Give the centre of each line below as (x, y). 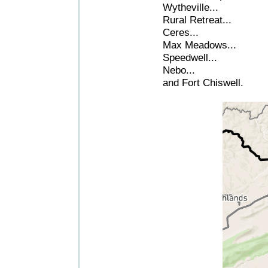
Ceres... (181, 32)
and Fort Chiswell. (203, 83)
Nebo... (179, 70)
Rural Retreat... (197, 20)
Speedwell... (190, 57)
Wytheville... (191, 7)
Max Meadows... (200, 45)
